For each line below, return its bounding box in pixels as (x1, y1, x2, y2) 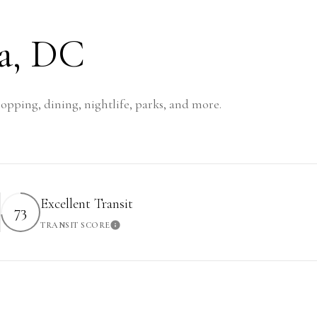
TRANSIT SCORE (40, 219, 110, 230)
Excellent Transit (40, 195, 133, 212)
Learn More (110, 221, 170, 238)
